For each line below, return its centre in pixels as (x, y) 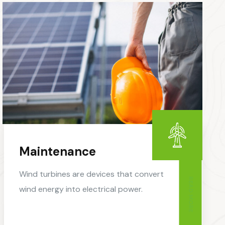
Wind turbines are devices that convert (91, 174)
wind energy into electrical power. (81, 189)
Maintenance (58, 152)
